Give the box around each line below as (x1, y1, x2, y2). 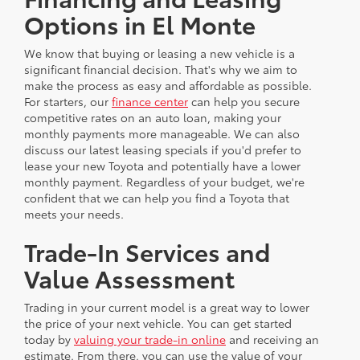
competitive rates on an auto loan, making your (24, 109, 281, 126)
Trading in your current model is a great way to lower (24, 299, 309, 316)
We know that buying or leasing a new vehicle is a (24, 45, 295, 62)
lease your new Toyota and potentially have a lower (24, 157, 301, 174)
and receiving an (226, 331, 319, 348)
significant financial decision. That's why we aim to (24, 61, 297, 78)
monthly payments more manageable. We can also (24, 125, 300, 142)
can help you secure (188, 93, 300, 110)
